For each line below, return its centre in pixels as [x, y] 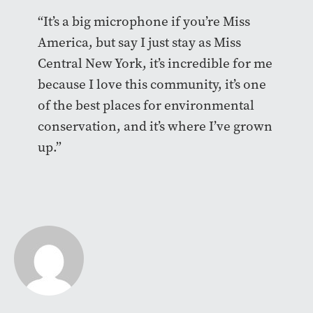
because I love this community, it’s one [152, 84]
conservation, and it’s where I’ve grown [155, 126]
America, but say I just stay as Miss [139, 42]
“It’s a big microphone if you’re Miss [144, 21]
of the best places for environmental [146, 105]
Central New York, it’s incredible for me [155, 63]
